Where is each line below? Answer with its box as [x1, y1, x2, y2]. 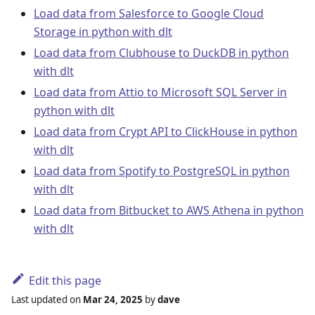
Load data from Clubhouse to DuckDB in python [34, 45, 289, 61]
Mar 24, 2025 [83, 292, 143, 306]
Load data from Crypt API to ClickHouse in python [34, 124, 297, 140]
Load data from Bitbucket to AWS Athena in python [34, 202, 304, 219]
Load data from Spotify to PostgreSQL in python [34, 163, 290, 179]
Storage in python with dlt [34, 24, 172, 40]
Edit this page [28, 273, 101, 289]
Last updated [11, 292, 67, 306]
